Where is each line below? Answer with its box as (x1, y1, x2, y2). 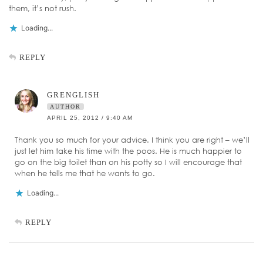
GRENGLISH (47, 90, 100, 100)
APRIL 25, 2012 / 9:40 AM (47, 114, 133, 122)
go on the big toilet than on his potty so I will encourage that (15, 157, 242, 167)
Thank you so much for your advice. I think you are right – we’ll (15, 135, 249, 145)
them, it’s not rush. (9, 4, 76, 14)
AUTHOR (50, 103, 81, 110)
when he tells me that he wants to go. (15, 168, 155, 178)
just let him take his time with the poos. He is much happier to (15, 146, 242, 156)
